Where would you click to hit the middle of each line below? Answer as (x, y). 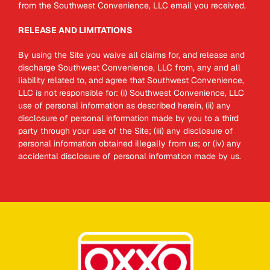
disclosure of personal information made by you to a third (128, 118)
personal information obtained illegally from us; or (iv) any (130, 143)
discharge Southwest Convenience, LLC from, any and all (129, 67)
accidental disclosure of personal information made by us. (130, 156)
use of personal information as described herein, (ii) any (124, 105)
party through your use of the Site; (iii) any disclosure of (126, 131)
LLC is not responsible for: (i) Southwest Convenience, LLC (131, 93)
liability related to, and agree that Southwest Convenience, (131, 80)
